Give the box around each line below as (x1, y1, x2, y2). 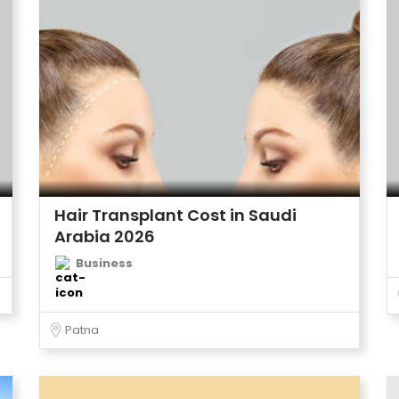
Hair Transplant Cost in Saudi (54, 204, 297, 226)
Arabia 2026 (54, 225, 155, 248)
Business (76, 255, 133, 272)
